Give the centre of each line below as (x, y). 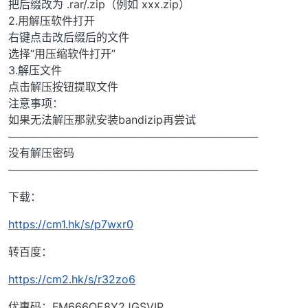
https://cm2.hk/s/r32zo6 (72, 279)
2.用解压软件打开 (52, 21)
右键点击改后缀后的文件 (69, 37)
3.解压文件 (35, 70)
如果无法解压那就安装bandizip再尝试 (102, 120)
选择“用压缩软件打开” (62, 54)
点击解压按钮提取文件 (63, 87)
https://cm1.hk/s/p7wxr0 (71, 224)
